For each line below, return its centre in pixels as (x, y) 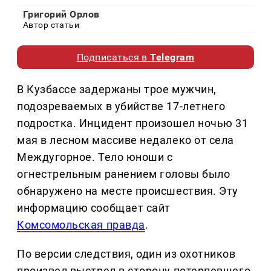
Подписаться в (113, 57)
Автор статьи (51, 25)
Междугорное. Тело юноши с (95, 157)
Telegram (172, 57)
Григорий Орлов (61, 15)
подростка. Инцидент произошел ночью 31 (133, 123)
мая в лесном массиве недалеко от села (126, 140)
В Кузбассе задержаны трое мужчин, (117, 90)
